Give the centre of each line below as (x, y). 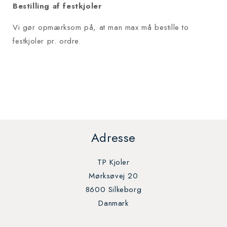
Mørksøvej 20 (113, 176)
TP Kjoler (113, 162)
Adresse (113, 138)
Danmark (113, 203)
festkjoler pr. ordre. (47, 41)
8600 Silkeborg (113, 190)
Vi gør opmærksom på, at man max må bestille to (101, 28)
